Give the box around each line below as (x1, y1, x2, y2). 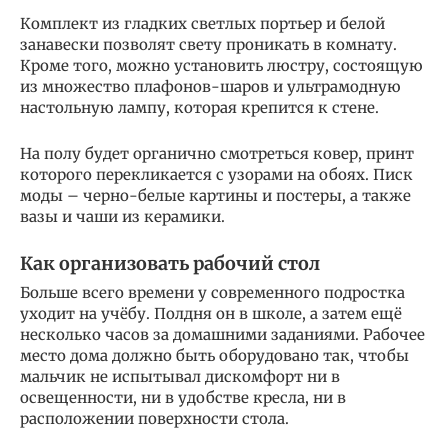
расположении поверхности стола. (20, 408, 289, 428)
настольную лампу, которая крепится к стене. (20, 97, 379, 117)
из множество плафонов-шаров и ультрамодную (20, 76, 401, 96)
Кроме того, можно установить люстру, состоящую (20, 55, 423, 75)
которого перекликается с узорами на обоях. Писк (20, 164, 413, 184)
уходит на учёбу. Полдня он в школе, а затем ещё (20, 303, 402, 323)
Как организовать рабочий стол (20, 251, 320, 275)
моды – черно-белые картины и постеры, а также (20, 185, 411, 205)
